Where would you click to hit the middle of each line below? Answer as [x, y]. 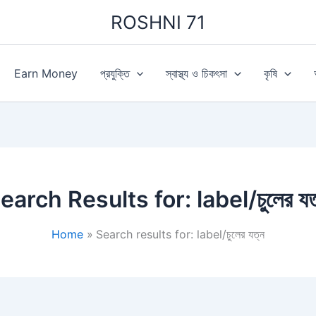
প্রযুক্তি [115, 73]
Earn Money [45, 73]
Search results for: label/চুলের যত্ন [181, 234]
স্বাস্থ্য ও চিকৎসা [197, 73]
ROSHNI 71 [158, 22]
